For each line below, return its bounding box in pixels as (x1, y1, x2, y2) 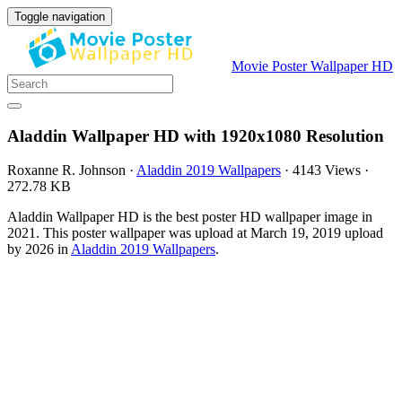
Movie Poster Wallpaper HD (232, 58, 393, 74)
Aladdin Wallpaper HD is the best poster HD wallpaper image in (7, 209, 372, 225)
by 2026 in (7, 241, 71, 258)
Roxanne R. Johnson (7, 162, 126, 179)
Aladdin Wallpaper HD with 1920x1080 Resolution (7, 126, 384, 145)
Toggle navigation (14, 10, 105, 23)
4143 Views (293, 162, 361, 179)
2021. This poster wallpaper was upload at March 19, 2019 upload (7, 225, 383, 241)
